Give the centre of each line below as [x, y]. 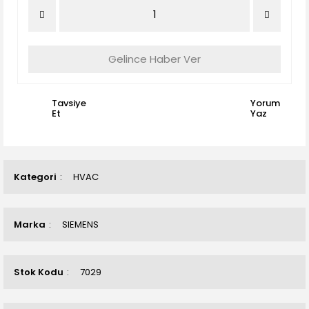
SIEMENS [80, 225]
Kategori [35, 177]
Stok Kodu [39, 272]
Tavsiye [69, 103]
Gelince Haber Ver [154, 59]
